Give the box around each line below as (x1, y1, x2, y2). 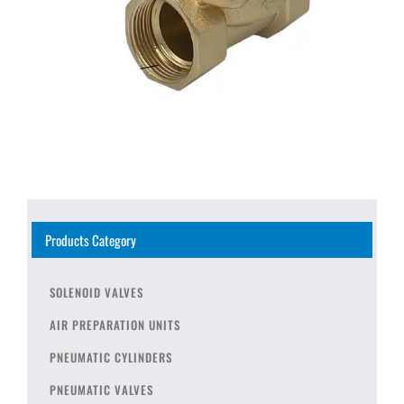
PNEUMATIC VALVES (50, 380, 153, 399)
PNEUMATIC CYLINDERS (50, 347, 172, 366)
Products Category (45, 229, 136, 250)
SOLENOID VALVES (50, 282, 143, 301)
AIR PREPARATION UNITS (50, 315, 180, 334)
